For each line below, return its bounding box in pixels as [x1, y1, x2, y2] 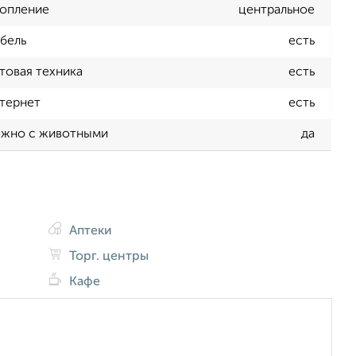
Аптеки [66, 224, 113, 238]
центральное [238, 4, 315, 17]
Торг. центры [66, 250, 149, 263]
